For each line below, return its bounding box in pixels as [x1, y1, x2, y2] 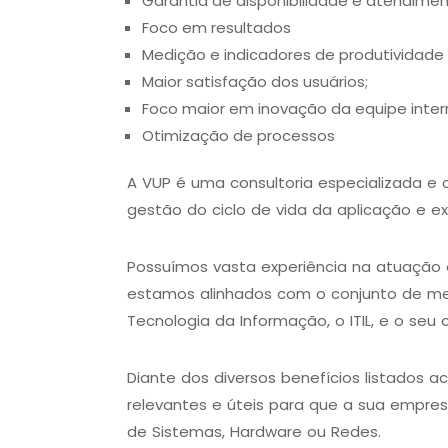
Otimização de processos [142, 124, 335, 146]
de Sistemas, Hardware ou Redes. [127, 420, 381, 442]
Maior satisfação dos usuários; [142, 70, 372, 92]
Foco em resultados [142, 16, 291, 38]
